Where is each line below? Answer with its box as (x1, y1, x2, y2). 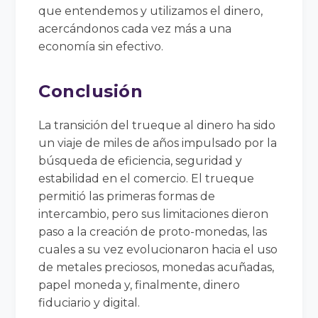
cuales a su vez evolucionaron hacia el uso (38, 242, 278, 256)
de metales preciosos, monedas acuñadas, (38, 260, 275, 274)
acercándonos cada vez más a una (38, 21, 232, 35)
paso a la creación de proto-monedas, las (38, 224, 268, 238)
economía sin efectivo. (38, 39, 164, 53)
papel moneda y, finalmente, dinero (38, 278, 241, 292)
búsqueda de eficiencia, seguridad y (38, 153, 243, 168)
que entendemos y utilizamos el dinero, (38, 4, 263, 18)
